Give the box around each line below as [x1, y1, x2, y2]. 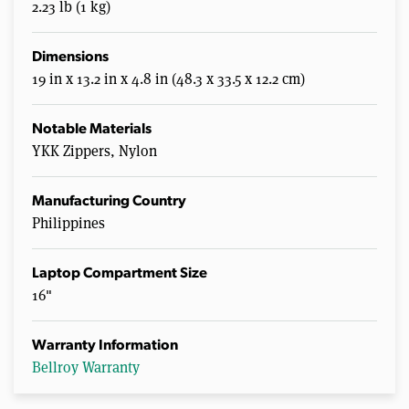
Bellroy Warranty [32, 358, 140, 378]
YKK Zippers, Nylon [32, 142, 157, 162]
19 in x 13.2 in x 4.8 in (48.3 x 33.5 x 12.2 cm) [32, 69, 305, 89]
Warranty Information [32, 339, 178, 354]
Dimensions [32, 50, 109, 66]
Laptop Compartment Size [32, 267, 207, 282]
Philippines [32, 214, 105, 234]
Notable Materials [32, 122, 152, 138]
